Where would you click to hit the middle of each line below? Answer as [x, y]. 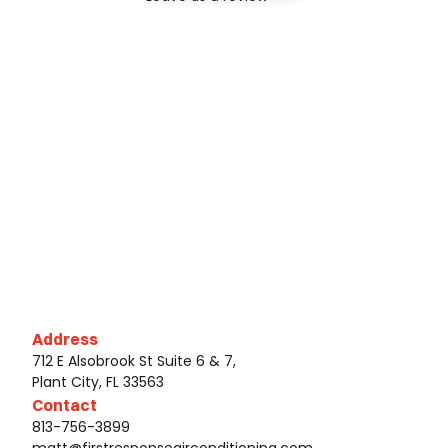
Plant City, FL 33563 [98, 382]
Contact [64, 405]
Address [65, 339]
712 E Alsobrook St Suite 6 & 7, [134, 361]
